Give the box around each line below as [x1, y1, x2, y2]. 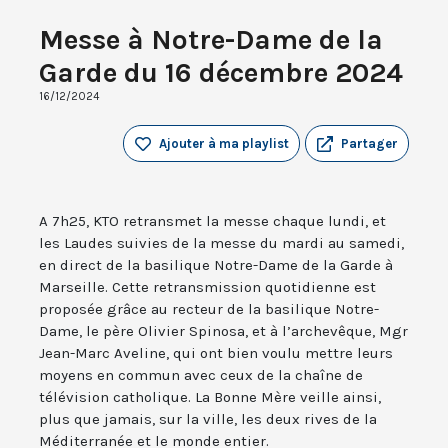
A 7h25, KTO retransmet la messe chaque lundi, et [39, 212, 386, 231]
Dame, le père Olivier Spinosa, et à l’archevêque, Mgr [39, 322, 408, 341]
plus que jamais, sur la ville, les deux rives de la [39, 410, 377, 429]
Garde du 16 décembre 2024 [39, 56, 403, 90]
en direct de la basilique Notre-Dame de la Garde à [39, 256, 393, 275]
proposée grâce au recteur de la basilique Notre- [39, 300, 379, 319]
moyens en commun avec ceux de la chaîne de [39, 366, 363, 385]
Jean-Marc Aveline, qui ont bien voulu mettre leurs [39, 344, 393, 363]
